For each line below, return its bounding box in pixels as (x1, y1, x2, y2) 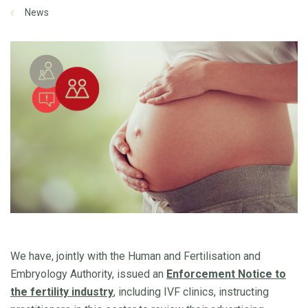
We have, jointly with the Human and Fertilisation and (10, 250, 261, 263)
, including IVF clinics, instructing (113, 285, 269, 299)
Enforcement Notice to (166, 267, 286, 281)
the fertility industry (10, 285, 113, 299)
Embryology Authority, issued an (10, 267, 166, 281)
